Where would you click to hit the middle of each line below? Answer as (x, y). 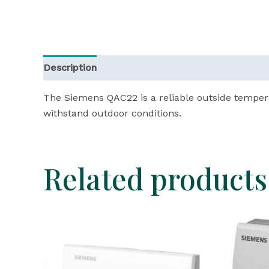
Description (70, 67)
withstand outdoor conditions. (112, 113)
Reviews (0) (137, 67)
